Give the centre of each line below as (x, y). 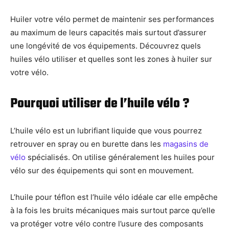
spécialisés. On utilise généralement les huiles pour (120, 157)
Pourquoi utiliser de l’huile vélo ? (100, 104)
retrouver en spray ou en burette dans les (87, 144)
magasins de (186, 144)
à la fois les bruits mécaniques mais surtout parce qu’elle (113, 211)
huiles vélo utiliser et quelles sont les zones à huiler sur (111, 59)
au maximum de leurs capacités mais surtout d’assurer (108, 33)
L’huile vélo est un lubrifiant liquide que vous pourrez (106, 131)
